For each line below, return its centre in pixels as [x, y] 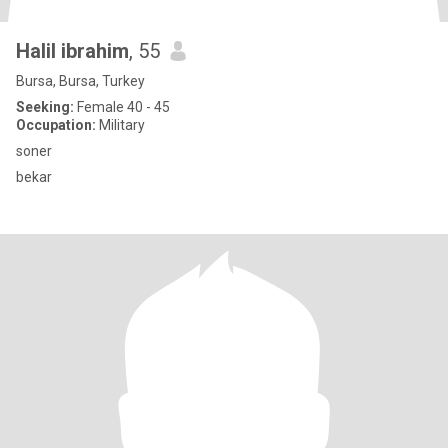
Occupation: [56, 125]
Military [120, 125]
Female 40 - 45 [122, 107]
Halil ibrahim [72, 51]
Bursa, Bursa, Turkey [80, 81]
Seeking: [45, 107]
